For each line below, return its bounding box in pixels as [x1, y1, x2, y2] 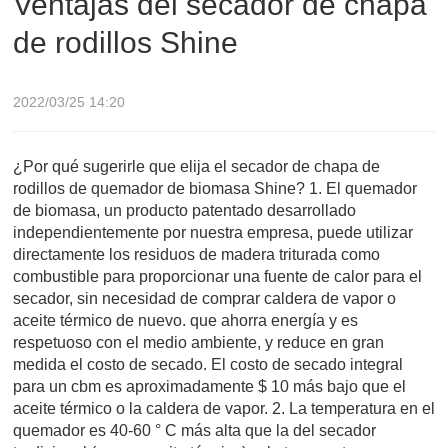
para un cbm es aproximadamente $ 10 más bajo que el [13, 378, 406, 396]
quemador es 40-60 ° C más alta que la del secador [13, 422, 376, 440]
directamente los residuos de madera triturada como [13, 246, 380, 264]
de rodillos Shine [13, 26, 238, 60]
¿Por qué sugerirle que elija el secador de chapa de [13, 158, 380, 176]
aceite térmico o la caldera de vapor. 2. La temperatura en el [13, 400, 435, 418]
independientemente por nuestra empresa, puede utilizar [13, 224, 413, 242]
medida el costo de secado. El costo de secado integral [13, 356, 403, 374]
